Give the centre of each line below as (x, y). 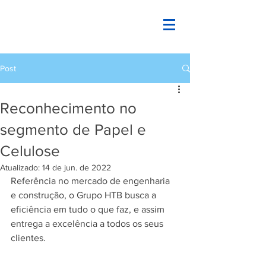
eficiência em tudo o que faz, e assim (89, 209)
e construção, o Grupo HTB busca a (85, 195)
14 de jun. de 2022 (77, 167)
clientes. (28, 238)
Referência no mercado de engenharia (91, 181)
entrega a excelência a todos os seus (88, 224)
